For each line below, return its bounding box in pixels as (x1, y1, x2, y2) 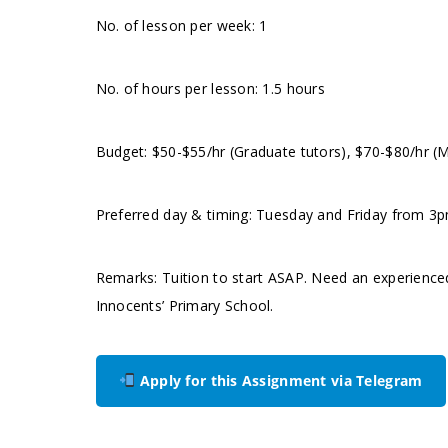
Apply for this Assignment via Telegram (135, 371, 423, 390)
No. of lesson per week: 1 (95, 16, 268, 35)
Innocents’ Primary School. (95, 296, 274, 315)
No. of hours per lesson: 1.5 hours (95, 79, 326, 98)
